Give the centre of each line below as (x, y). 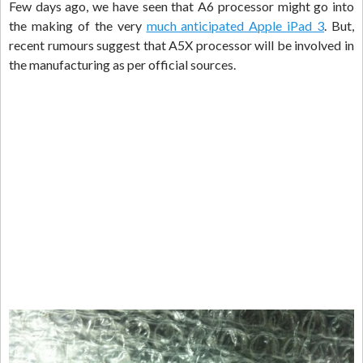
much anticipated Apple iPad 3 (235, 26)
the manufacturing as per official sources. (122, 65)
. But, (340, 26)
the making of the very (78, 26)
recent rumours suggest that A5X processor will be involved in (181, 45)
